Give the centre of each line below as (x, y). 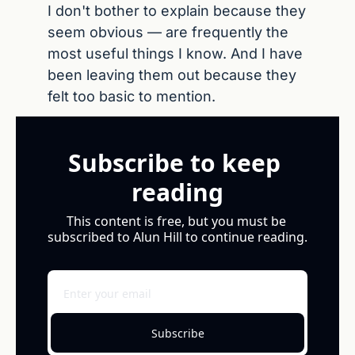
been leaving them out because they (172, 75)
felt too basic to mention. (132, 96)
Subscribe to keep (174, 163)
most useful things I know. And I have (175, 53)
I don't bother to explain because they (177, 11)
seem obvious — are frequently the (168, 32)
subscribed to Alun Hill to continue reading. (177, 237)
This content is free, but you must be (176, 221)
